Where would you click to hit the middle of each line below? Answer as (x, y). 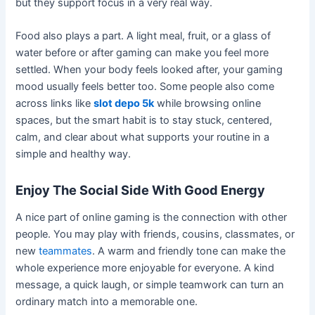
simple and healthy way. (73, 154)
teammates (66, 251)
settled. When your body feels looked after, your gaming (149, 70)
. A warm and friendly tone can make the (189, 251)
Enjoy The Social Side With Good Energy (141, 189)
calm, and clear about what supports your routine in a (143, 137)
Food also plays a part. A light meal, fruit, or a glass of (143, 36)
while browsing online (208, 104)
